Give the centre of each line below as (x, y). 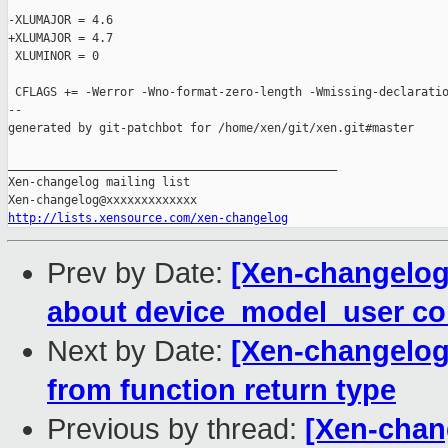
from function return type (221, 390)
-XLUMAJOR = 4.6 (60, 20)
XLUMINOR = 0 (53, 56)
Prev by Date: (139, 273)
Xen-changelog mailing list (99, 182)
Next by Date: (139, 351)
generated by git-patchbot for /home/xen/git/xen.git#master (211, 128)
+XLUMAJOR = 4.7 (60, 38)
